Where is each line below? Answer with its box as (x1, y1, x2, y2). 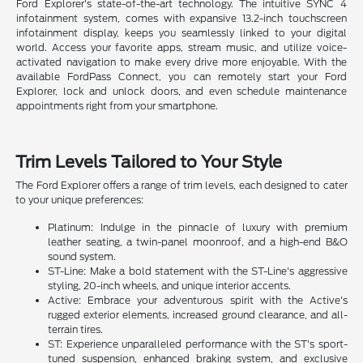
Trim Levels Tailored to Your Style (15, 152, 283, 172)
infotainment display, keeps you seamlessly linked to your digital (16, 26, 347, 39)
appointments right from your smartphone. (16, 99, 219, 112)
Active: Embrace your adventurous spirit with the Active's (48, 293, 348, 306)
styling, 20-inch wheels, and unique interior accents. (48, 279, 292, 292)
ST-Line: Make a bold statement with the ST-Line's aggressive (48, 264, 348, 277)
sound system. (48, 250, 117, 263)
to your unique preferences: (15, 193, 144, 206)
